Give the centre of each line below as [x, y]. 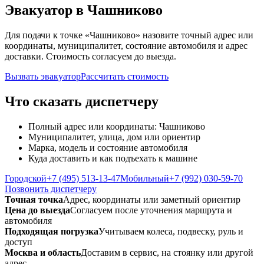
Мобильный [145, 178]
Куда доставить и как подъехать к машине [113, 158]
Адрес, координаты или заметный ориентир [152, 199]
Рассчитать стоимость [125, 76]
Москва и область [43, 252]
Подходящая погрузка [52, 231]
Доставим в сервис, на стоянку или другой [167, 252]
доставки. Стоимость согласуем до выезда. [90, 56]
